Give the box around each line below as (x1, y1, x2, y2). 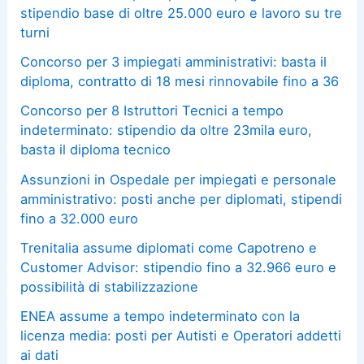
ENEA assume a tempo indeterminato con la (20, 308, 301, 325)
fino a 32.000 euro (20, 210, 139, 227)
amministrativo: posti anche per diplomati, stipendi (20, 190, 343, 207)
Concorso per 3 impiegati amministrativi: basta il (20, 53, 327, 70)
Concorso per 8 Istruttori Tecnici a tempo (20, 102, 284, 119)
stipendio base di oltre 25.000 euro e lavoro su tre (20, 4, 343, 21)
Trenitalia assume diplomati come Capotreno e (20, 239, 318, 256)
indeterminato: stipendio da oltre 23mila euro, (20, 122, 313, 139)
